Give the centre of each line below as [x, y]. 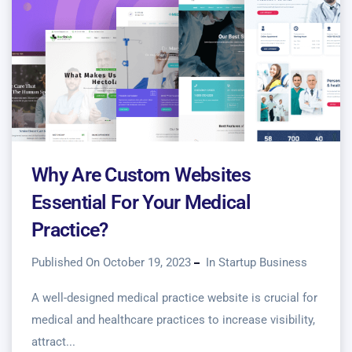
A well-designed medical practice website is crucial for [174, 298]
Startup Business [263, 263]
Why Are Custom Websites [141, 175]
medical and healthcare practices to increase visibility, [173, 320]
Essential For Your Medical [141, 203]
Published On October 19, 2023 [111, 263]
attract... [53, 342]
